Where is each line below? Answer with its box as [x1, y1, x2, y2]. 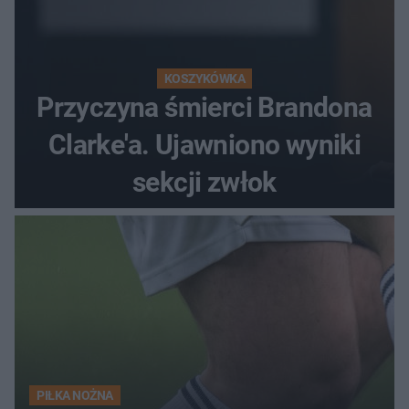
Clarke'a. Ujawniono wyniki [47, 129, 362, 162]
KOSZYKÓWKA [164, 71, 245, 87]
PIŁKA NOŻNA [37, 388, 113, 404]
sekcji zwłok [132, 166, 277, 199]
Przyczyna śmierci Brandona [37, 91, 372, 124]
